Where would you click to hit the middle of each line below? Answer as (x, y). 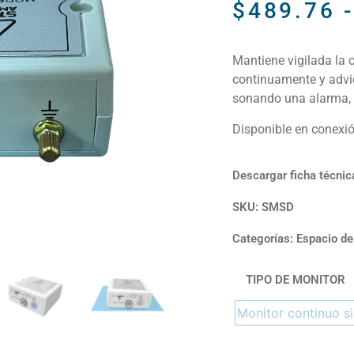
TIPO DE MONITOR (295, 280)
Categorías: (264, 239)
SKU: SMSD (263, 207)
